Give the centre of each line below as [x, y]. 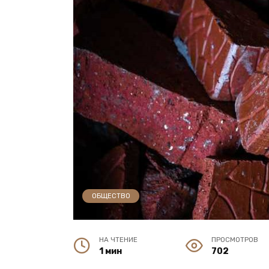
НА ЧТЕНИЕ [119, 240]
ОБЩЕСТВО [111, 196]
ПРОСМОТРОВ [235, 240]
